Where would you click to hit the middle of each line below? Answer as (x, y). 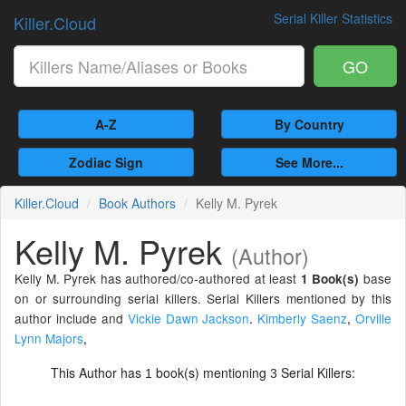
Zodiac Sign (106, 162)
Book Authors (137, 203)
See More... (309, 162)
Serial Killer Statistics (333, 18)
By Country (309, 124)
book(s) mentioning (211, 372)
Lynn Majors (49, 338)
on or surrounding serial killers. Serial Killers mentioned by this (203, 298)
